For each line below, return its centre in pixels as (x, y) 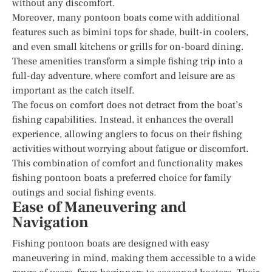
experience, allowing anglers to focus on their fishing (127, 134)
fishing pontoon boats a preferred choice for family (122, 178)
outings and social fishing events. (84, 192)
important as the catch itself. (73, 90)
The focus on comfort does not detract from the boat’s (127, 105)
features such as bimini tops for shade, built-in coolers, (130, 32)
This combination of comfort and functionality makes (127, 163)
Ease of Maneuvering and (99, 207)
